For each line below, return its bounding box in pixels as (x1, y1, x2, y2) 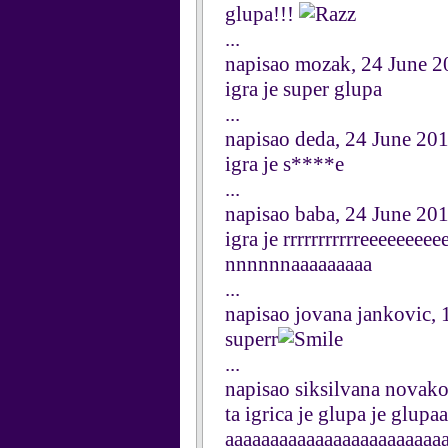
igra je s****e (225, 152, 344, 176)
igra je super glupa (225, 77, 382, 101)
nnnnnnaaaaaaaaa (225, 252, 372, 276)
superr (225, 327, 278, 351)
